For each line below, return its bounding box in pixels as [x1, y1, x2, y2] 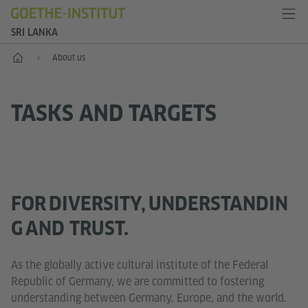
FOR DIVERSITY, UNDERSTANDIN [11, 192, 288, 215]
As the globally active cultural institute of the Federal [11, 258, 268, 273]
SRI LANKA [11, 27, 58, 38]
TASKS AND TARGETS [11, 100, 217, 126]
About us [52, 52, 85, 63]
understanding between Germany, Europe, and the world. [11, 291, 287, 306]
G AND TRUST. [11, 217, 129, 240]
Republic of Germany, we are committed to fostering [11, 274, 264, 289]
